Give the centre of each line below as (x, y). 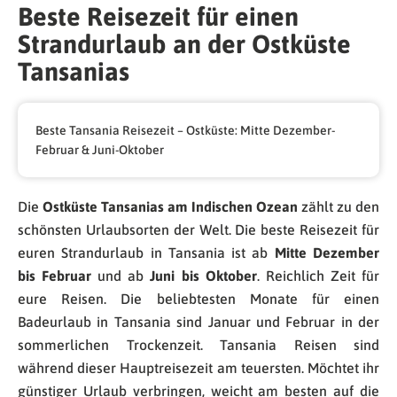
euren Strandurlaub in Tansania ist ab (146, 252)
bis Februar (55, 275)
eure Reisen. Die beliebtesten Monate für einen (198, 298)
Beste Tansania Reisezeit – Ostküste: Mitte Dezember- (185, 130)
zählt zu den (339, 206)
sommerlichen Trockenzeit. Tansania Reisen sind (198, 344)
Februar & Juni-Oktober (100, 149)
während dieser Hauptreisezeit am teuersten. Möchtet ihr (198, 367)
